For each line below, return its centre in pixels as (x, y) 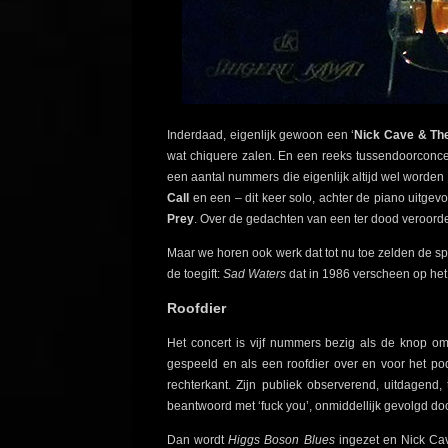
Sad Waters (253, 274)
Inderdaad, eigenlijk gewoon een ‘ (261, 135)
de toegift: (193, 274)
